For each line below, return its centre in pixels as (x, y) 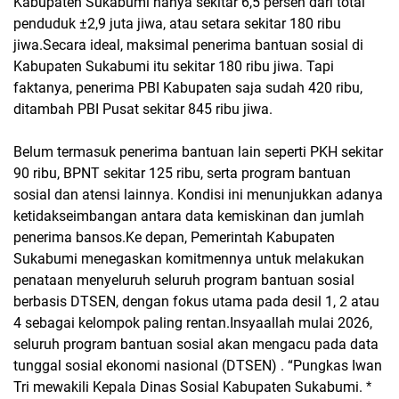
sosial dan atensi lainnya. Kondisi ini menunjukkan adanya (198, 194)
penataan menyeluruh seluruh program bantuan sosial (184, 280)
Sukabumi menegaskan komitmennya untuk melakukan (189, 258)
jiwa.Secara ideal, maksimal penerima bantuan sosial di (188, 45)
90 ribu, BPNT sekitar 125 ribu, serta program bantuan (182, 173)
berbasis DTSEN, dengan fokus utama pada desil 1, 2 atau (196, 301)
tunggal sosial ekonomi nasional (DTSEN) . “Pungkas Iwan (198, 365)
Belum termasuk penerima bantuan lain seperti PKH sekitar (198, 151)
